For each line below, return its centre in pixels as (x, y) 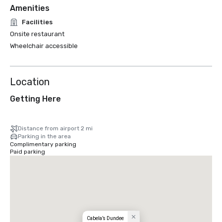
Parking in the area (44, 136)
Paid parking (28, 152)
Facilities (37, 22)
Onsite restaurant (37, 34)
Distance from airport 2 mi (55, 128)
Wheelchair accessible (44, 46)
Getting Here (35, 99)
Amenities (30, 8)
